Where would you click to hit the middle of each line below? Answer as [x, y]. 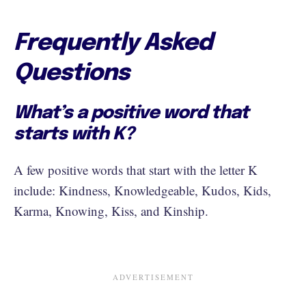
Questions [71, 73]
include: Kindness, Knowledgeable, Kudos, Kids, [142, 190]
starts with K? [74, 134]
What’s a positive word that [131, 113]
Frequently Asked [113, 43]
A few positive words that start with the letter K [136, 169]
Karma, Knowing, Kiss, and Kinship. [111, 210]
